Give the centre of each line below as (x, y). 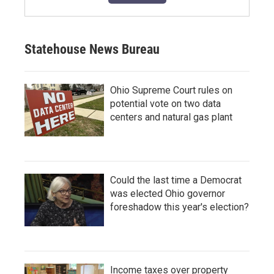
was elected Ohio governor (168, 194)
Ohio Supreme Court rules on (171, 91)
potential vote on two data (165, 104)
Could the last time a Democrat (176, 180)
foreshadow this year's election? (180, 207)
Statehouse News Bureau (92, 50)
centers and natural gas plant (171, 117)
